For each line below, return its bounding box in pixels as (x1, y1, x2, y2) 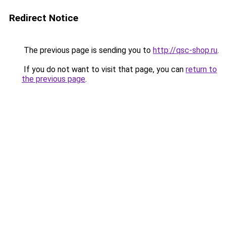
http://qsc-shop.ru (153, 45, 217, 55)
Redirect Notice (9, 12, 78, 24)
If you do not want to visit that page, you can (22, 65, 186, 74)
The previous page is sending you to (22, 45, 153, 55)
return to (186, 65, 217, 74)
